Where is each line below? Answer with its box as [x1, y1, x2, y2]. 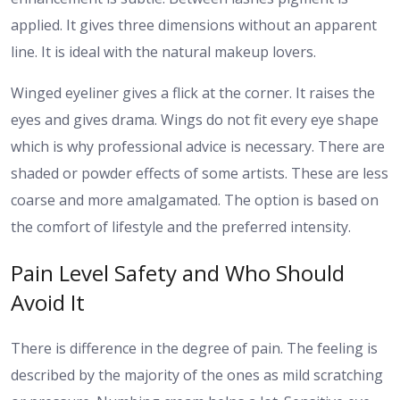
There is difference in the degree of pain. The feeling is [11, 338, 378, 359]
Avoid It [11, 287, 85, 318]
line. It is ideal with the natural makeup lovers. [11, 42, 316, 62]
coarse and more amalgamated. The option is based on [11, 190, 379, 211]
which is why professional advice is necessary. [11, 137, 318, 157]
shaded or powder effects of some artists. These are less [11, 163, 388, 184]
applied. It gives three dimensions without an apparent [11, 15, 377, 36]
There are [318, 137, 385, 157]
